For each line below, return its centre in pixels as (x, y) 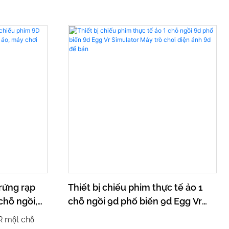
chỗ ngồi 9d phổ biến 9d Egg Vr (135, 201)
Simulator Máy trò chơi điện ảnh (137, 215)
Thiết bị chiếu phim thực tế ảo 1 (135, 187)
